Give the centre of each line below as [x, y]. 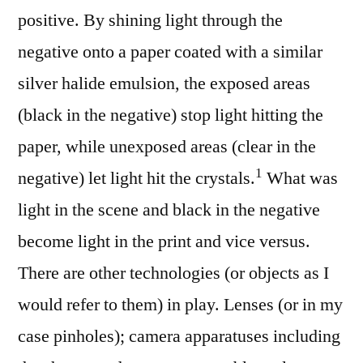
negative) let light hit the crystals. [137, 178]
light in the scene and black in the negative [169, 210]
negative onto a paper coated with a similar [170, 52]
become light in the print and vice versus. [164, 241]
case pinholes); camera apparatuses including [179, 336]
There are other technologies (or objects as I [173, 273]
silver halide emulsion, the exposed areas [164, 83]
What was [300, 178]
